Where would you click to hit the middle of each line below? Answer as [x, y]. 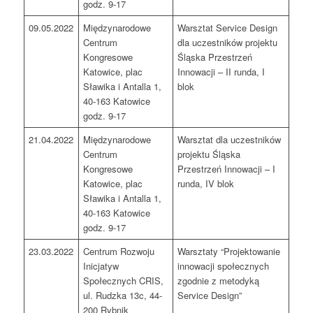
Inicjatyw [101, 266]
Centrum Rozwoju [119, 252]
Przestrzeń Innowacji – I [227, 169]
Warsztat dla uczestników [230, 140]
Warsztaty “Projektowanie [229, 252]
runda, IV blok [206, 184]
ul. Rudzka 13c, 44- [123, 296]
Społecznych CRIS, [124, 281]
